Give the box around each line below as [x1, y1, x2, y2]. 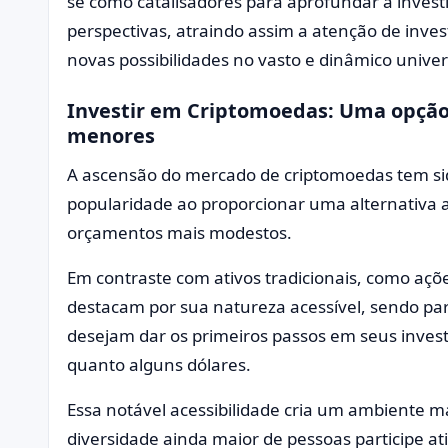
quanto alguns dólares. [67, 352, 251, 376]
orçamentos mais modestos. [67, 220, 292, 244]
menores [67, 121, 155, 149]
